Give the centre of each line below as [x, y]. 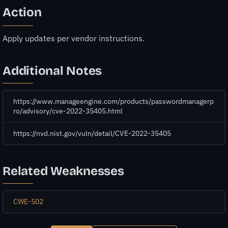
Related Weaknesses [63, 171]
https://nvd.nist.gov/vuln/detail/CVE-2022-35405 [92, 134]
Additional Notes [52, 70]
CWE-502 [28, 202]
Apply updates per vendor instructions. [74, 38]
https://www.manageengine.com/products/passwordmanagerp [113, 102]
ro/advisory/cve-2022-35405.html [68, 111]
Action [22, 12]
